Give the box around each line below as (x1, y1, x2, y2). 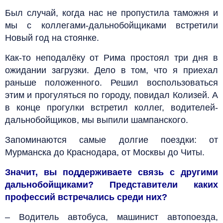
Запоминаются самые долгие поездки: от (5, 134, 218, 145)
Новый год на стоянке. (5, 32, 99, 43)
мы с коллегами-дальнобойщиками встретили (5, 20, 218, 30)
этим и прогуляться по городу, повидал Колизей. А (5, 90, 218, 100)
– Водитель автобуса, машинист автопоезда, (5, 212, 218, 222)
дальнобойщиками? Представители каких (5, 179, 218, 190)
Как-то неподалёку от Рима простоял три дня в (5, 52, 218, 63)
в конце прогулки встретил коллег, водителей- (5, 102, 218, 112)
